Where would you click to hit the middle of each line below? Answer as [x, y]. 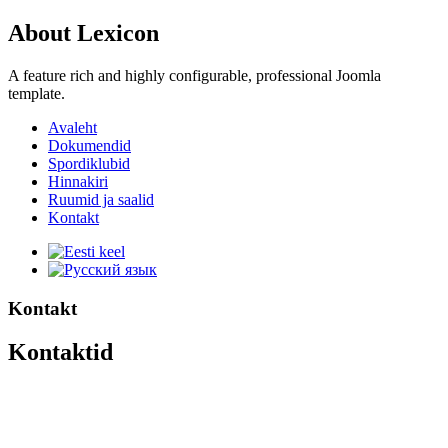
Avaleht [72, 127]
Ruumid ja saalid [101, 199]
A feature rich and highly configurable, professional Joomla [194, 75]
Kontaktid [60, 352]
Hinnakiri [78, 181]
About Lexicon [83, 32]
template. [36, 93]
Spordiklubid [89, 163]
